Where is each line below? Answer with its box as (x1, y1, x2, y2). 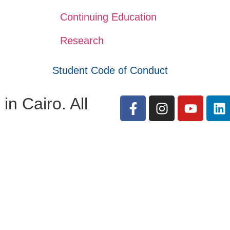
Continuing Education (60, 11, 157, 23)
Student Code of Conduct (52, 65, 168, 76)
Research (60, 35, 104, 46)
